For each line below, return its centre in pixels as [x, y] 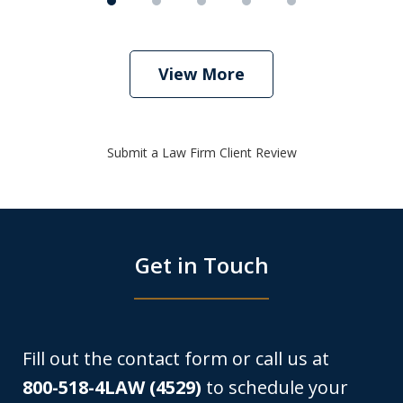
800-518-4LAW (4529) [112, 387]
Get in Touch [201, 265]
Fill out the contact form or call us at [176, 358]
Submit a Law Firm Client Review [201, 152]
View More [201, 74]
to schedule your [275, 387]
